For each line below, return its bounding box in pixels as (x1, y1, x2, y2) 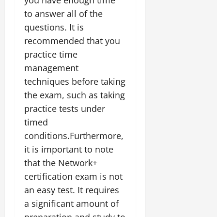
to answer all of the (24, 7, 103, 19)
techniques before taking (24, 75, 125, 87)
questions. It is (24, 21, 84, 33)
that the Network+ (24, 156, 97, 169)
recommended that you (24, 34, 120, 46)
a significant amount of (24, 197, 119, 209)
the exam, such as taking (24, 89, 125, 101)
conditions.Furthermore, (24, 129, 124, 141)
